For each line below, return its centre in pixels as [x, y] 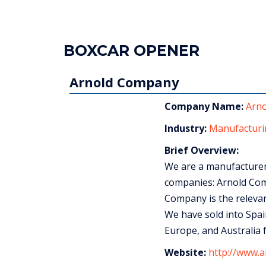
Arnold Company [124, 82]
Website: [185, 252]
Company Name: [204, 106]
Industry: [185, 128]
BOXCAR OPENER [131, 50]
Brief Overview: [201, 150]
